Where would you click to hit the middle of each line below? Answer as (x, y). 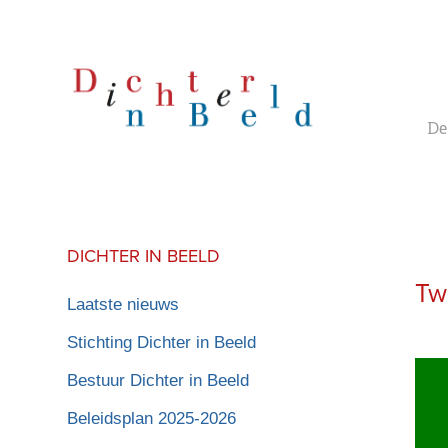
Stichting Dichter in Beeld (162, 342)
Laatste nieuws (123, 304)
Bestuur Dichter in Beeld (158, 380)
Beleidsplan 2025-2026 (152, 418)
